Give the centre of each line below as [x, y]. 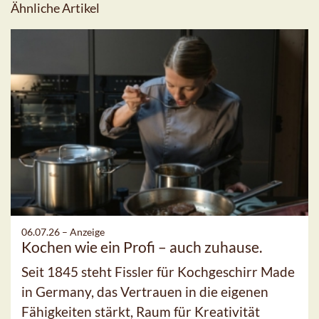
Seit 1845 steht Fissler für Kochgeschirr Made [158, 271]
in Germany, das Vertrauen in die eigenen [145, 291]
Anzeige [87, 231]
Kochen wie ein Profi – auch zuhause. [142, 246]
